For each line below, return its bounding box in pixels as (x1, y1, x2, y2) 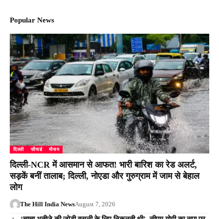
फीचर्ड (31, 147, 43, 153)
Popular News (10, 16, 54, 24)
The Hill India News (20, 200, 75, 208)
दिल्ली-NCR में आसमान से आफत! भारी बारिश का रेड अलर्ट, (10, 160, 197, 170)
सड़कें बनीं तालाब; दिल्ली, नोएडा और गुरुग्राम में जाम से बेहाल (10, 171, 199, 181)
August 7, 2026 (74, 200, 115, 208)
